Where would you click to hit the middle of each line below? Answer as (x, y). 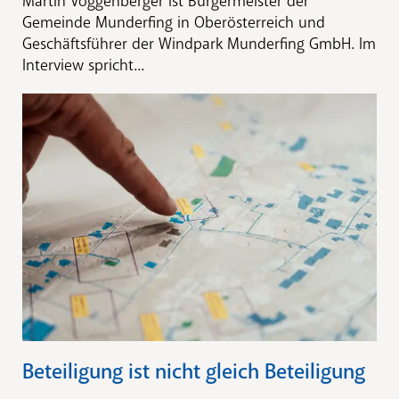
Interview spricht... (83, 65)
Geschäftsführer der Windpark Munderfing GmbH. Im (199, 43)
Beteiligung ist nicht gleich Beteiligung (194, 372)
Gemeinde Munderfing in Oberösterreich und (174, 22)
